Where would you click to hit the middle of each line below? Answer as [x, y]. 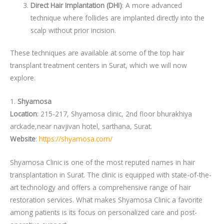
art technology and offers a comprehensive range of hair [100, 187]
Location [23, 114]
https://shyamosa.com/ [76, 139]
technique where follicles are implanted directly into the [118, 17]
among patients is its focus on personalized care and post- [103, 212]
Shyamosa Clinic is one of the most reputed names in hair [102, 162]
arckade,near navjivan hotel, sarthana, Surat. [81, 126]
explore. [23, 78]
